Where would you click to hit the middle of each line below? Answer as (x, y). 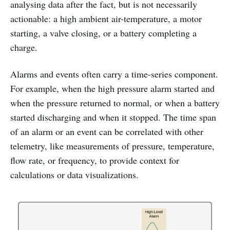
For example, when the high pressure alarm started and (112, 88)
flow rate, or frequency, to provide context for (95, 160)
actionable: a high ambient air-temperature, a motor (106, 18)
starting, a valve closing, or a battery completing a (103, 33)
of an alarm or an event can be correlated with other (107, 131)
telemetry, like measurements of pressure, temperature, (112, 146)
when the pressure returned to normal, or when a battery (115, 103)
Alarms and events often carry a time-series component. (114, 74)
